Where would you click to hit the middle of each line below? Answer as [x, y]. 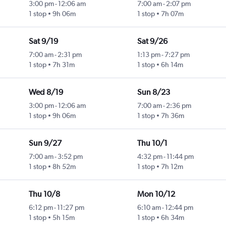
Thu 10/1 [152, 143]
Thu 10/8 [44, 194]
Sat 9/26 [152, 41]
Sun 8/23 [153, 92]
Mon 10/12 [156, 194]
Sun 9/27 [45, 143]
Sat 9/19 [43, 41]
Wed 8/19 [46, 92]
